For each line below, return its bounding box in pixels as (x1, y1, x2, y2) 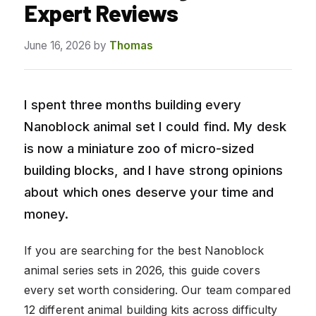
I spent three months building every (24, 96, 242, 112)
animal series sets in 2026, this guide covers (24, 262, 260, 277)
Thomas (109, 38, 153, 52)
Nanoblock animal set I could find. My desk (24, 118, 286, 134)
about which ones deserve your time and (24, 183, 274, 200)
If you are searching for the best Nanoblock (24, 243, 265, 257)
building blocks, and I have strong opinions (24, 162, 283, 178)
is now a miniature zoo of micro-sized (24, 140, 255, 156)
